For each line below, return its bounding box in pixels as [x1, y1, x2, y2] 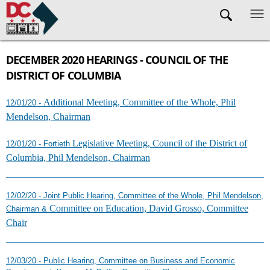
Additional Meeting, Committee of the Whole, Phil [43, 97, 236, 107]
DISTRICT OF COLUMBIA [6, 68, 121, 83]
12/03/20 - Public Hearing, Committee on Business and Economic [6, 256, 235, 265]
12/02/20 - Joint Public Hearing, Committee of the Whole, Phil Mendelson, [6, 191, 263, 200]
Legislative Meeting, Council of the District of [72, 138, 247, 148]
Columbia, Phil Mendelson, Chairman [6, 152, 150, 163]
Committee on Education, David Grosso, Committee [49, 203, 248, 213]
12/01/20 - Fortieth [6, 139, 72, 148]
